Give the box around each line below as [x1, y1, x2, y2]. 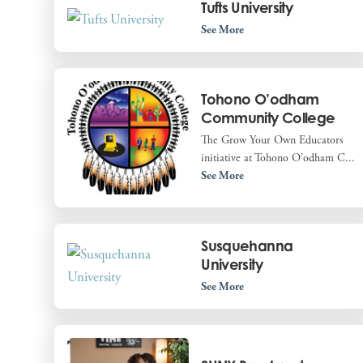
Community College [201, 109, 335, 127]
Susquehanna [201, 236, 293, 254]
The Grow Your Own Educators [201, 133, 344, 148]
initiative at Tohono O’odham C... [201, 151, 356, 166]
